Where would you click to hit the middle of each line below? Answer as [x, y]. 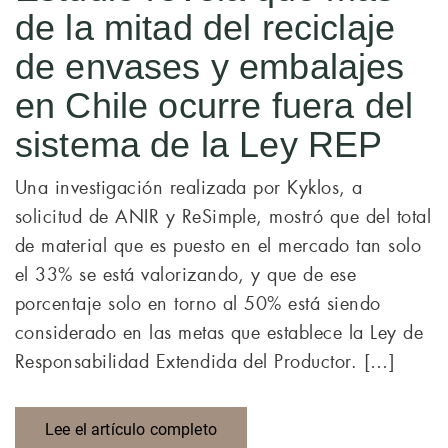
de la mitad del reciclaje [205, 27]
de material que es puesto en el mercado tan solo [218, 246]
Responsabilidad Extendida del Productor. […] [205, 362]
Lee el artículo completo [131, 429]
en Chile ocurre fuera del [214, 105]
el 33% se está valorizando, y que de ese [186, 275]
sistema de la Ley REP [199, 144]
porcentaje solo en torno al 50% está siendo [198, 304]
